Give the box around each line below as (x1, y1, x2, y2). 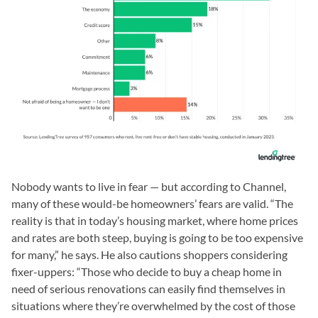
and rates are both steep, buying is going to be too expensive (11, 231, 303, 244)
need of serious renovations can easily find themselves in (11, 282, 285, 295)
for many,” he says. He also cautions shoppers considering (11, 248, 287, 261)
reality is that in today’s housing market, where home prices (11, 214, 298, 227)
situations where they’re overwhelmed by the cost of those (11, 299, 295, 312)
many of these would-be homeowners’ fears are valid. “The (11, 197, 293, 210)
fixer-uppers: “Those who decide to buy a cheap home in (11, 265, 282, 278)
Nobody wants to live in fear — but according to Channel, (11, 180, 286, 193)
